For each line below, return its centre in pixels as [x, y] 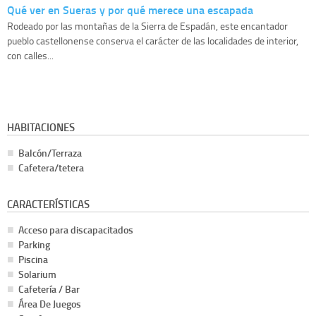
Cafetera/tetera [51, 168]
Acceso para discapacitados [76, 230]
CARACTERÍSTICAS [48, 204]
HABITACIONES [41, 127]
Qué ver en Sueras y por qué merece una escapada [130, 10]
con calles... [30, 56]
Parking [34, 245]
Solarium [37, 274]
